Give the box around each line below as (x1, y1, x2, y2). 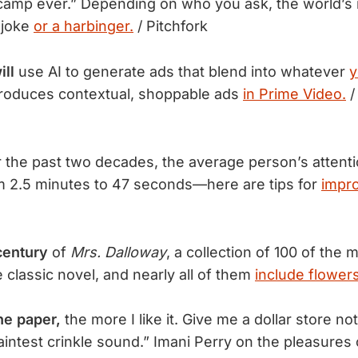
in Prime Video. (243, 85, 346, 102)
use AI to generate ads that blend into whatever (14, 62, 349, 80)
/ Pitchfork (133, 18, 208, 35)
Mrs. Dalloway (70, 243, 166, 261)
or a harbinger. (34, 18, 133, 35)
